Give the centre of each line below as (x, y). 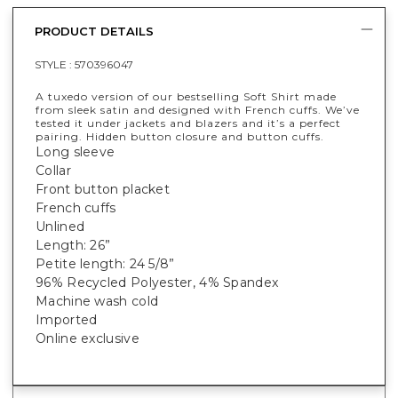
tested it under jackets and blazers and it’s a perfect (188, 123)
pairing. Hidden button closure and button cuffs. (180, 137)
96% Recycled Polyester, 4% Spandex (157, 283)
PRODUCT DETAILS (94, 31)
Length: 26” (73, 246)
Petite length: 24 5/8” (105, 264)
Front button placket (103, 190)
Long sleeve (76, 152)
